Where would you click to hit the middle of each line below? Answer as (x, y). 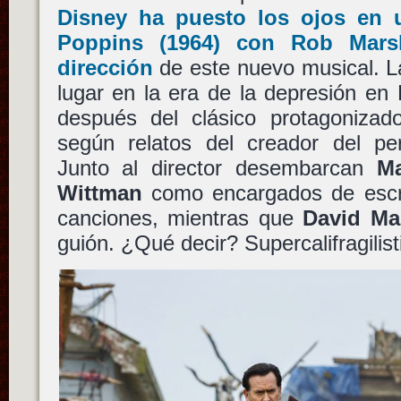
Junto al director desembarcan (217, 168)
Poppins (100, 43)
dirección (105, 68)
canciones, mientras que (180, 218)
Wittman (99, 193)
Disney (92, 18)
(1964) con (217, 43)
